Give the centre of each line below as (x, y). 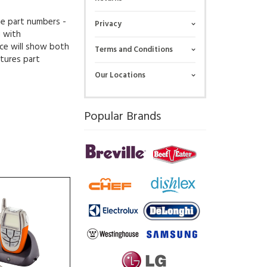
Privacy (108, 24)
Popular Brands (122, 117)
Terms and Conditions (133, 49)
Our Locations (120, 75)
